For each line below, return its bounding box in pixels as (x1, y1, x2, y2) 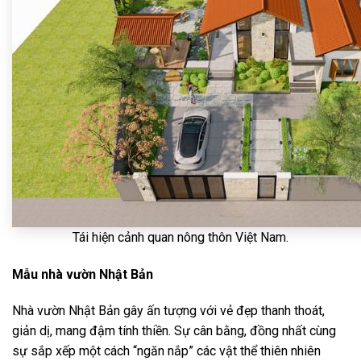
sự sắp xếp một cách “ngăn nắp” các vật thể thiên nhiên (12, 343, 321, 359)
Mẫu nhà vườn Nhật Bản (12, 266, 153, 282)
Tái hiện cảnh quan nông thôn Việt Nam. (73, 229, 288, 245)
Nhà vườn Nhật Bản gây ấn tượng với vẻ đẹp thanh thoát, (12, 303, 325, 319)
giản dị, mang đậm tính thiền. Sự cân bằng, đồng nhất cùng (12, 323, 336, 339)
